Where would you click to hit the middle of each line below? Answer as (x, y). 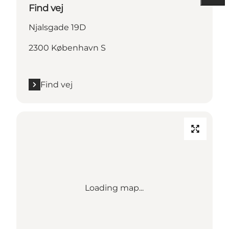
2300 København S (67, 48)
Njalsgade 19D (57, 27)
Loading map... (114, 188)
